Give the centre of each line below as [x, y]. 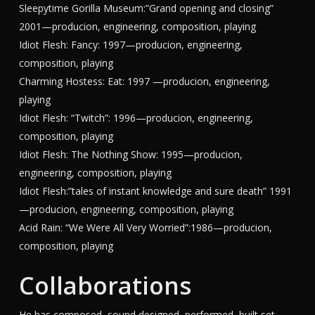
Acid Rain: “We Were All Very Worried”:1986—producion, [145, 227]
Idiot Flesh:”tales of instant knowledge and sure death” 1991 [155, 191]
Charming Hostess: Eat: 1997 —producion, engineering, [144, 81]
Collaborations [105, 285]
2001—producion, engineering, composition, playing [137, 26]
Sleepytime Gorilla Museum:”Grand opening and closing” [146, 8]
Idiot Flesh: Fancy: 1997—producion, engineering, [130, 45]
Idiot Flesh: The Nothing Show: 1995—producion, [130, 154]
